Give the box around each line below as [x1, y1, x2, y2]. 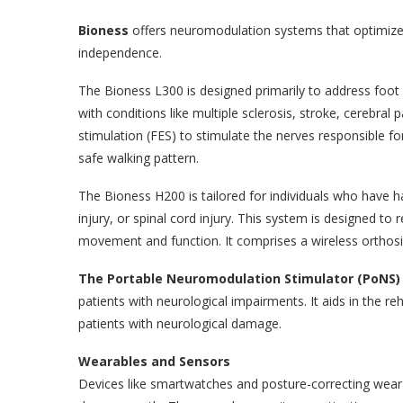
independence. [78, 43, 162, 61]
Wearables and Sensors [78, 352, 230, 370]
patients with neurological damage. [78, 314, 282, 332]
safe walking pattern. [78, 148, 199, 166]
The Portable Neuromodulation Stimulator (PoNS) [78, 269, 400, 287]
